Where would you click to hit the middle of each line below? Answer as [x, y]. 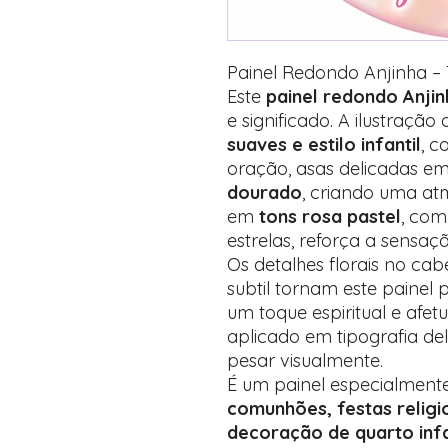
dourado [264, 192]
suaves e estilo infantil [324, 144]
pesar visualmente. [305, 360]
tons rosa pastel [330, 216]
